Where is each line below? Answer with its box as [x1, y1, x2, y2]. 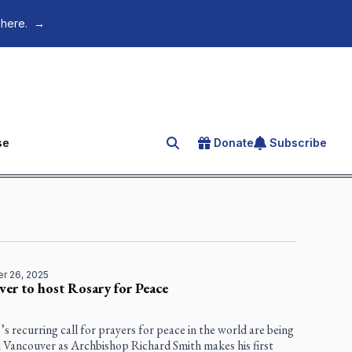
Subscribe [269, 136, 327, 150]
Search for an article [166, 137, 290, 154]
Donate [214, 136, 254, 150]
